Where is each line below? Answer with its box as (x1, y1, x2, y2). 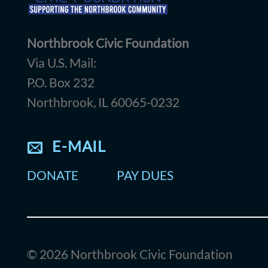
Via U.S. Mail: (27, 54, 96, 70)
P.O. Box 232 (27, 74, 95, 90)
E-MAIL (52, 136, 106, 155)
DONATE (27, 167, 78, 183)
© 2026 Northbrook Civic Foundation (27, 246, 233, 261)
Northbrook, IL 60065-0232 (27, 94, 179, 109)
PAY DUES (117, 167, 173, 183)
